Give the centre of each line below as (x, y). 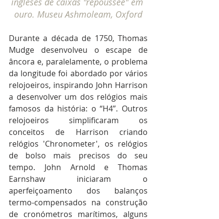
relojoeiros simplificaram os (78, 120)
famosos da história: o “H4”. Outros (78, 109)
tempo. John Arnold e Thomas (78, 167)
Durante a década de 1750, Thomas (78, 38)
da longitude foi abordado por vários (78, 74)
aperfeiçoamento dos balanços (78, 191)
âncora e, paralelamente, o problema (78, 62)
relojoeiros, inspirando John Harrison (78, 85)
